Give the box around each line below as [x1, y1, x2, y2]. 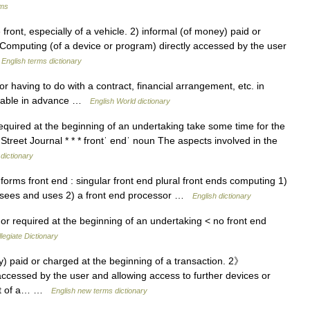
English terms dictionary [1, 57, 82, 65]
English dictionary [192, 192, 251, 200]
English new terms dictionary [51, 286, 147, 295]
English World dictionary [90, 97, 170, 105]
